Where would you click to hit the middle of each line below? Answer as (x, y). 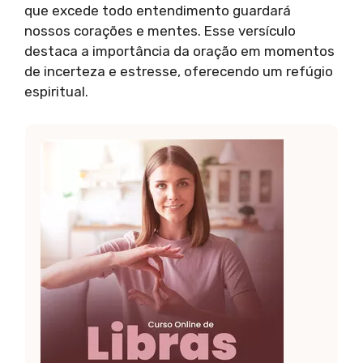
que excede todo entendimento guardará (158, 11)
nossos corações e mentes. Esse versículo (160, 31)
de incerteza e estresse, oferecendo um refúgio (179, 72)
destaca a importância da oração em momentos (179, 51)
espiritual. (56, 92)
